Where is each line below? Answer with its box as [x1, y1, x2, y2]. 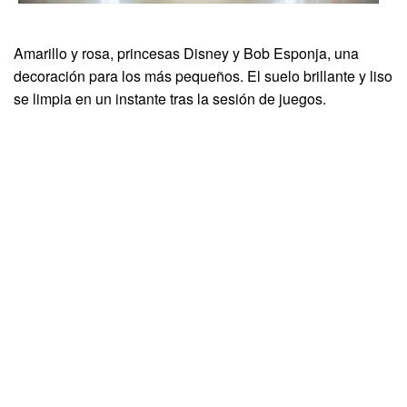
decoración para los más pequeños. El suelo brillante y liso [14, 65, 392, 86]
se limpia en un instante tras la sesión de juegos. [14, 87, 326, 109]
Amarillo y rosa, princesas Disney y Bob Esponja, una [14, 42, 359, 64]
